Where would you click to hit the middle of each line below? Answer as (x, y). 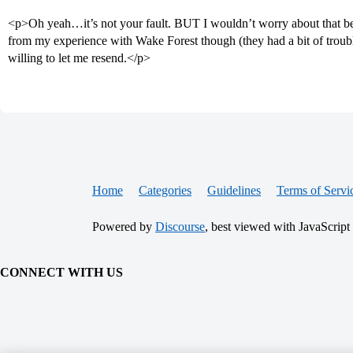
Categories (165, 190)
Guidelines (234, 190)
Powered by (124, 227)
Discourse (180, 227)
